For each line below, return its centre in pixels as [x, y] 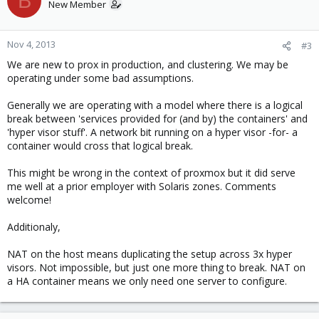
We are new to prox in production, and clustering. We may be [148, 64]
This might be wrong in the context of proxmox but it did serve [151, 173]
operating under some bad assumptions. [100, 78]
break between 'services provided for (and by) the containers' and [157, 119]
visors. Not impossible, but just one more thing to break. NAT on [156, 267]
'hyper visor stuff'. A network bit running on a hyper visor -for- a [152, 132]
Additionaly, [34, 227]
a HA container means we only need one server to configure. [147, 281]
